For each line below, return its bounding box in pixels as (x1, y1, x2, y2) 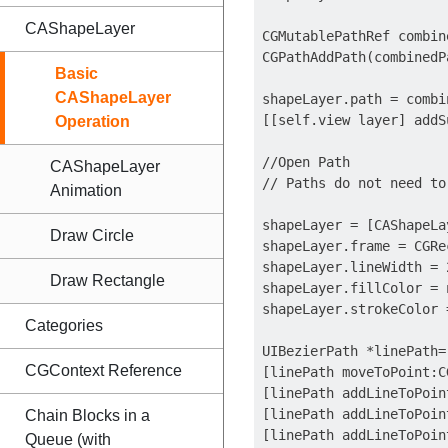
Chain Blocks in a (25, 407, 150, 424)
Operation (55, 113, 130, 130)
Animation (50, 182, 122, 199)
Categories (25, 317, 103, 334)
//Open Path (262, 154, 350, 170)
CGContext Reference (25, 362, 182, 379)
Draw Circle (50, 227, 134, 244)
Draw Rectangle (50, 272, 165, 289)
